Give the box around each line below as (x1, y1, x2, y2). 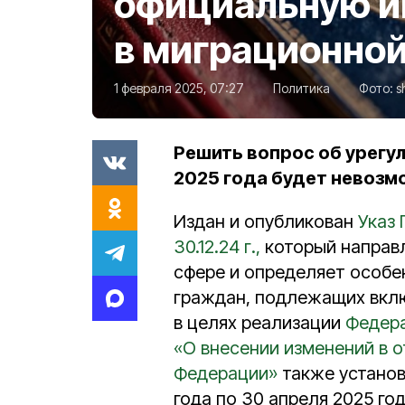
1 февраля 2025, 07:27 (114, 80, 244, 96)
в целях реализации (174, 311, 345, 334)
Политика (273, 80, 330, 96)
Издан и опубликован (174, 210, 358, 232)
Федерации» (174, 362, 278, 384)
